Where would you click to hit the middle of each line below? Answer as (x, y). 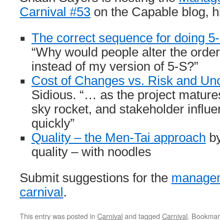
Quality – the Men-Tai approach (119, 137)
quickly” (53, 123)
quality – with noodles (91, 152)
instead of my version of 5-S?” (115, 66)
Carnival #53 (55, 12)
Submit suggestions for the (96, 178)
